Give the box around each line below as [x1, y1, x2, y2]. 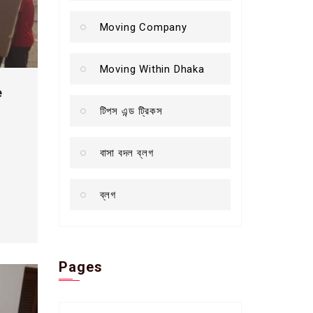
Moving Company [99, 20, 187, 34]
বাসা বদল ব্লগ [99, 146, 154, 159]
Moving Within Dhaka [99, 62, 205, 75]
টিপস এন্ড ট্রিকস [99, 104, 163, 117]
